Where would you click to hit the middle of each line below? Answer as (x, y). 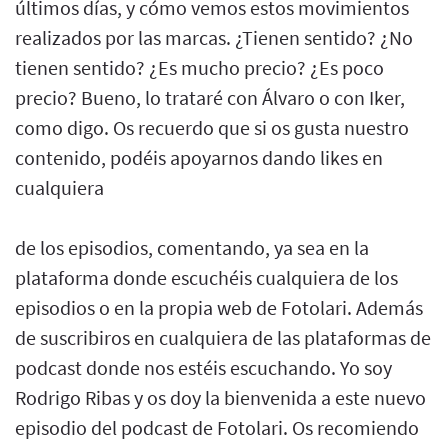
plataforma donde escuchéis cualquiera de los (206, 277)
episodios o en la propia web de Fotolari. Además (219, 307)
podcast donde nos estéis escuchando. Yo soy (203, 367)
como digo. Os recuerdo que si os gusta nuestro (212, 127)
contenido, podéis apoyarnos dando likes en (199, 157)
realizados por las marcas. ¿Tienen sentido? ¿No (214, 37)
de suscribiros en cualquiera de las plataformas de (223, 337)
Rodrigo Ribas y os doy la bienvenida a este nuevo (220, 397)
